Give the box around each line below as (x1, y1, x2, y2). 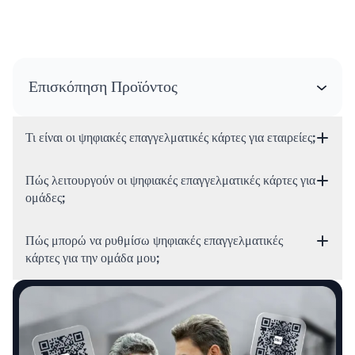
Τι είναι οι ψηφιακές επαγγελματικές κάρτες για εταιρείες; (25, 126, 315, 149)
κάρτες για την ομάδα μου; (25, 246, 159, 269)
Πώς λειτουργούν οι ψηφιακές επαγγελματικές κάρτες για (25, 169, 315, 192)
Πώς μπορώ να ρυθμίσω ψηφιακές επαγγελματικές (25, 229, 283, 252)
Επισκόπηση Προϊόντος (29, 73, 177, 101)
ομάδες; (25, 186, 65, 209)
